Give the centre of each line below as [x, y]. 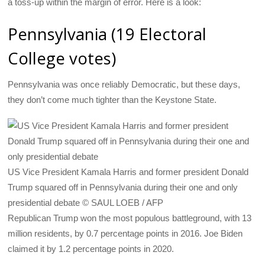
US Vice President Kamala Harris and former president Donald [128, 172]
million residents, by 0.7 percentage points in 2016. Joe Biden [125, 233]
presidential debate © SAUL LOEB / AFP [86, 202]
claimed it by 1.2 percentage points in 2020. [91, 248]
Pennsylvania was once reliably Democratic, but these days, [124, 84]
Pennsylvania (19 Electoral [107, 34]
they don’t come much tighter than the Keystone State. [112, 99]
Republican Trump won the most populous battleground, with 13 [130, 218]
